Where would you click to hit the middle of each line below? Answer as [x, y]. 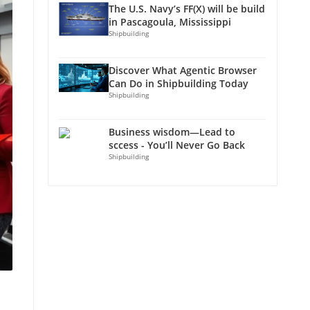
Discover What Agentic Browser [183, 70]
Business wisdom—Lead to [172, 132]
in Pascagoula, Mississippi [170, 22]
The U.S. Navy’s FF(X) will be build [187, 9]
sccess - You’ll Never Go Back [177, 145]
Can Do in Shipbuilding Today [179, 83]
